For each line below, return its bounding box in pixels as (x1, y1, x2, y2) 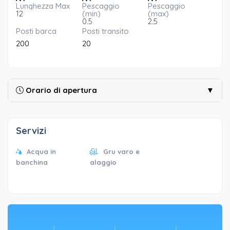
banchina (16, 158, 48, 166)
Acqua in (27, 147, 56, 156)
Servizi (16, 124, 46, 137)
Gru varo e (103, 147, 140, 156)
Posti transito (82, 26, 129, 36)
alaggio (89, 158, 117, 166)
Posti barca (16, 26, 56, 36)
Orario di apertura (24, 85, 97, 95)
